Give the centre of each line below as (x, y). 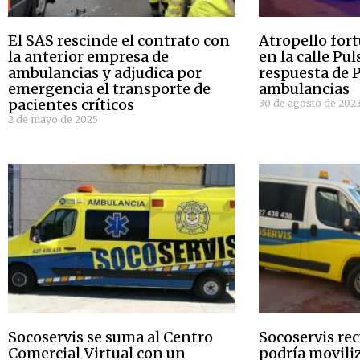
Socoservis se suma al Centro (110, 337)
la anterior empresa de (88, 56)
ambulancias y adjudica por (105, 72)
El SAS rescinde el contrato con (119, 40)
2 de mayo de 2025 (53, 119)
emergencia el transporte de (109, 88)
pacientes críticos (71, 104)
